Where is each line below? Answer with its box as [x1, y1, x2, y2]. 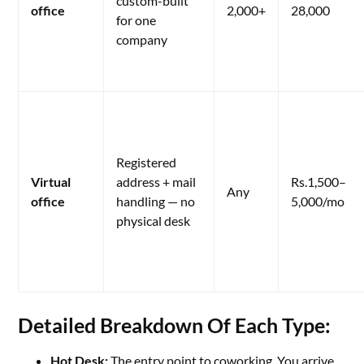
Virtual [31, 174, 71, 189]
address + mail [116, 174, 197, 189]
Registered [116, 154, 177, 170]
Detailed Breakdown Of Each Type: [18, 313, 331, 337]
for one [116, 12, 157, 28]
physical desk [116, 213, 191, 228]
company [116, 32, 168, 47]
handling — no [116, 193, 196, 209]
